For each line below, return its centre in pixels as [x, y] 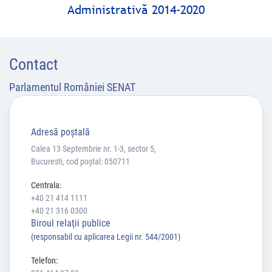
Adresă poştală [60, 132]
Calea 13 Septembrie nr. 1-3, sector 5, [93, 149]
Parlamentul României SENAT [72, 87]
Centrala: [46, 185]
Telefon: [44, 261]
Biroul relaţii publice [71, 223]
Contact [34, 65]
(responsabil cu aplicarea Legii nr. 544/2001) [106, 237]
